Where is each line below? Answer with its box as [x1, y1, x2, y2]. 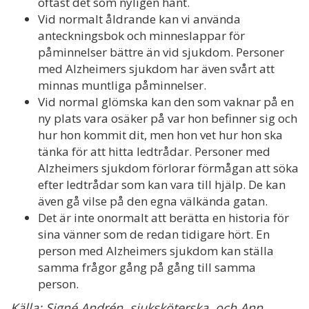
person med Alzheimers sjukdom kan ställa [38, 243, 274, 259]
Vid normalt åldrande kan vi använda [38, 11, 241, 27]
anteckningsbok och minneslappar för [38, 28, 245, 43]
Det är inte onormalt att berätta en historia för [38, 210, 289, 226]
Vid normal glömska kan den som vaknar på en [38, 94, 294, 110]
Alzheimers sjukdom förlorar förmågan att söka [38, 160, 299, 176]
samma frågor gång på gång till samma [38, 259, 256, 275]
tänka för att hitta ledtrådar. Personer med [38, 143, 270, 159]
